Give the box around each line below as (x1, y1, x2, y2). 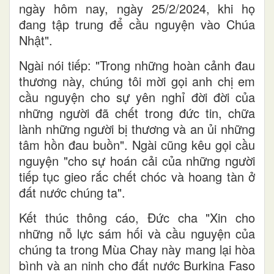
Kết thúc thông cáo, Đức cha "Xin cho (19, 209, 255, 227)
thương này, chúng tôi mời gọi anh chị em (19, 72, 255, 91)
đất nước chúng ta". (19, 183, 125, 202)
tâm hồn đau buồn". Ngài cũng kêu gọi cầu (19, 136, 255, 154)
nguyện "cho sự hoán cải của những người (19, 152, 255, 170)
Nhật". (19, 31, 53, 50)
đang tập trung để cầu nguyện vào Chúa (19, 15, 255, 34)
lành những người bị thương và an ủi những (19, 120, 255, 138)
